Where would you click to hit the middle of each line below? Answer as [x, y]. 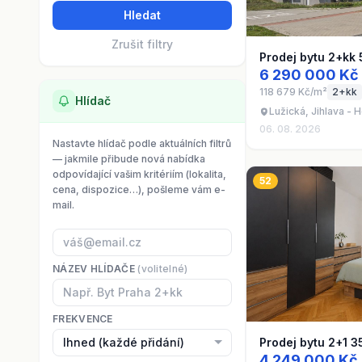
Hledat [142, 15]
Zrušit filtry [142, 44]
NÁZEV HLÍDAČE [95, 269]
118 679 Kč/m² [293, 92]
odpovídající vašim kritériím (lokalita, [139, 174]
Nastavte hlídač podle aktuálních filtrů [142, 143]
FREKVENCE [83, 319]
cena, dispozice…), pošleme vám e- [139, 189]
